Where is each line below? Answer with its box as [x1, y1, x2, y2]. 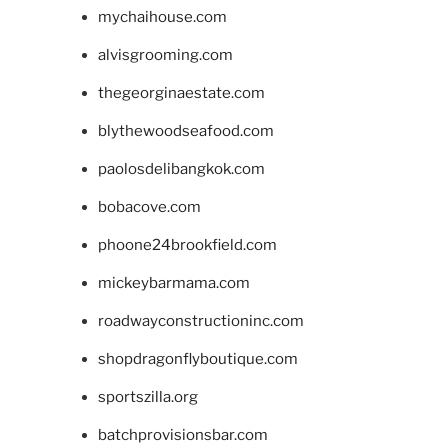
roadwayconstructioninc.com [97, 311, 304, 330]
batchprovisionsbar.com [97, 425, 268, 444]
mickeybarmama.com [97, 273, 250, 292]
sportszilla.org [97, 387, 198, 406]
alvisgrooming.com [97, 45, 233, 64]
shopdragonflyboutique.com [97, 349, 298, 368]
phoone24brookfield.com [97, 235, 277, 254]
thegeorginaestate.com [97, 83, 265, 102]
